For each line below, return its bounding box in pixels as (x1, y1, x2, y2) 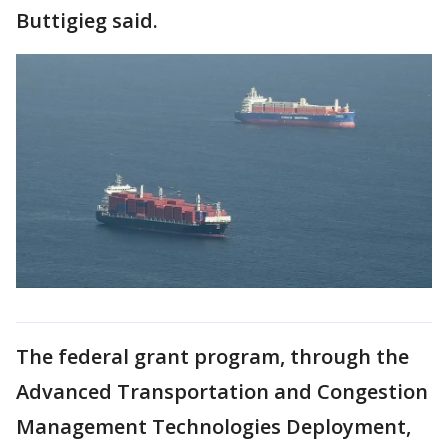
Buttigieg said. (16, 7, 158, 34)
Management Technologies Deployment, (16, 412, 411, 440)
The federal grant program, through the (16, 342, 409, 370)
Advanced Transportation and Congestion (16, 377, 428, 405)
